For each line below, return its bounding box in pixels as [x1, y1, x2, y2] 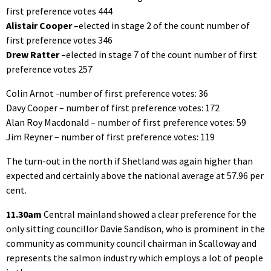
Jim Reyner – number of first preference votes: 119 [6, 130, 215, 143]
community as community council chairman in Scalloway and [6, 237, 256, 249]
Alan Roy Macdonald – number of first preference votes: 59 [6, 116, 246, 128]
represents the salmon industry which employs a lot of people [6, 251, 263, 264]
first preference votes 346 [6, 33, 113, 46]
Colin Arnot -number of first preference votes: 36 [6, 87, 208, 99]
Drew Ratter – [6, 48, 66, 60]
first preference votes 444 [6, 4, 113, 17]
